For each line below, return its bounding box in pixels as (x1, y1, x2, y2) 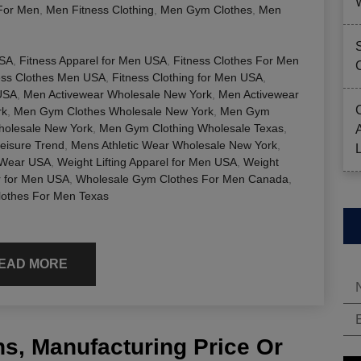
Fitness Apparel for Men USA (19, 53, 167, 67)
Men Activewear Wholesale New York (23, 87, 212, 101)
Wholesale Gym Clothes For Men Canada (76, 172, 288, 185)
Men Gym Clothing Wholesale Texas (99, 121, 284, 135)
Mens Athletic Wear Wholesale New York (71, 138, 277, 151)
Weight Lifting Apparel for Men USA (57, 155, 237, 168)
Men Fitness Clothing (46, 2, 154, 16)
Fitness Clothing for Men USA (112, 70, 263, 84)
